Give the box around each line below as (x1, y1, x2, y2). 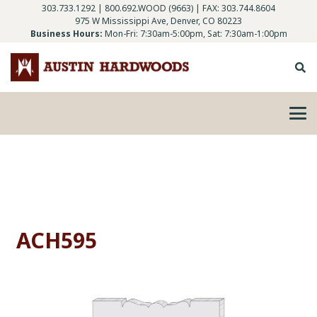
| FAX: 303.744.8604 (193, 2, 275, 14)
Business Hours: (30, 28, 103, 40)
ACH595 (16, 226, 97, 255)
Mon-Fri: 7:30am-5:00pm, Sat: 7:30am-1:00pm (104, 28, 287, 40)
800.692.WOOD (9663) (105, 2, 193, 14)
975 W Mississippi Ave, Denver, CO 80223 (75, 15, 242, 27)
